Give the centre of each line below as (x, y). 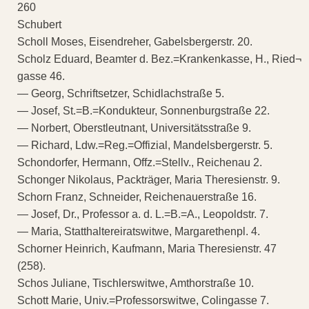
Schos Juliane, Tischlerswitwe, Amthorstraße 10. (136, 283)
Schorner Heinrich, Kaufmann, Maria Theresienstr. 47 (147, 248)
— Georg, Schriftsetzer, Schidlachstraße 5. (121, 93)
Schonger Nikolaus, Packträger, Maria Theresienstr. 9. (149, 179)
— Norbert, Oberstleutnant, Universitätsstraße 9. (134, 128)
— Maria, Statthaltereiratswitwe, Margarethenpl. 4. (139, 231)
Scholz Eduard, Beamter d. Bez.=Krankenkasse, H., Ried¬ (159, 59)
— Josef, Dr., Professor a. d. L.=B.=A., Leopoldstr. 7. (143, 214)
